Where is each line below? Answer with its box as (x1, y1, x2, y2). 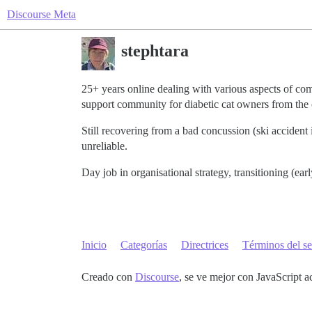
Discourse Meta (7, 8, 76, 20)
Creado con (81, 271, 135, 283)
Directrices (181, 239, 228, 251)
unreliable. (81, 140, 127, 152)
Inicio (81, 239, 107, 251)
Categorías (120, 239, 167, 251)
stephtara (121, 41, 189, 60)
